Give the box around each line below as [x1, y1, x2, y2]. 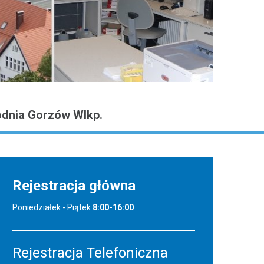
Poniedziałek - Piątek [12, 203, 93, 213]
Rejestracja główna [12, 177, 136, 194]
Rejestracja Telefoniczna [12, 245, 168, 262]
